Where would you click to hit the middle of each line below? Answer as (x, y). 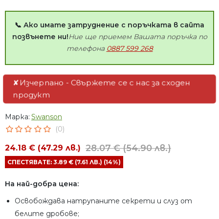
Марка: (17, 117)
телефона (86, 49)
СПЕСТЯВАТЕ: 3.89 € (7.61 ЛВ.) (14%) (64, 162)
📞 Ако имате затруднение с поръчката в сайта (109, 25)
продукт (33, 95)
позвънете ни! (40, 37)
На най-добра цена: (43, 184)
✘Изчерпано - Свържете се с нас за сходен (102, 83)
